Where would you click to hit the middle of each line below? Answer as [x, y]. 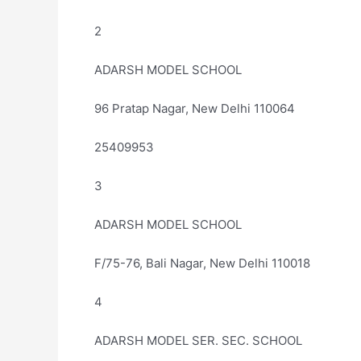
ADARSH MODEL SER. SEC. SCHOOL [198, 340]
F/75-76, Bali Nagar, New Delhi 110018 [202, 263]
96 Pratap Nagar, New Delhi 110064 [195, 108]
